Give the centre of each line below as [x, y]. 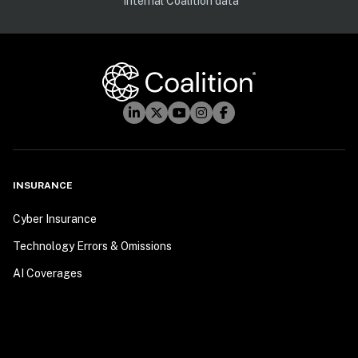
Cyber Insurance [55, 219]
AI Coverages [48, 274]
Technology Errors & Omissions [92, 247]
